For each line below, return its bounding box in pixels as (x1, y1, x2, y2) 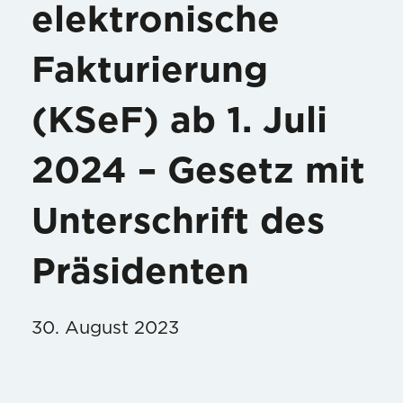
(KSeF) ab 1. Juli (31, 103, 327, 139)
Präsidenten (31, 254, 249, 291)
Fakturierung (31, 52, 268, 89)
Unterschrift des (31, 203, 325, 240)
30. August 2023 (31, 318, 179, 337)
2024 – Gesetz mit (31, 153, 365, 190)
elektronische (31, 2, 280, 39)
